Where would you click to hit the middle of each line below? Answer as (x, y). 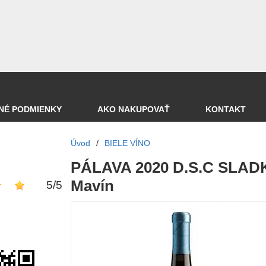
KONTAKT (226, 109)
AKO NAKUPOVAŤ (134, 109)
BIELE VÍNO (127, 143)
